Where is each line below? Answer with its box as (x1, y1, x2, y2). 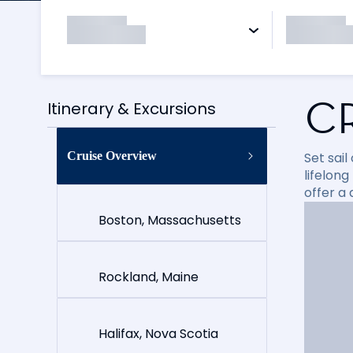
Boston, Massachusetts (98, 210, 241, 229)
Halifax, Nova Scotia (98, 324, 218, 343)
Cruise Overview (66, 149, 157, 162)
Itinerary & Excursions (47, 97, 216, 120)
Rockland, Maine (98, 267, 199, 286)
